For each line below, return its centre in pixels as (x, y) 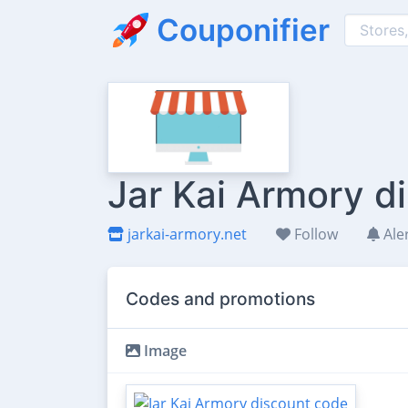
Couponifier (243, 30)
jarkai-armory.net (185, 234)
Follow (314, 234)
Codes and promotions (220, 299)
